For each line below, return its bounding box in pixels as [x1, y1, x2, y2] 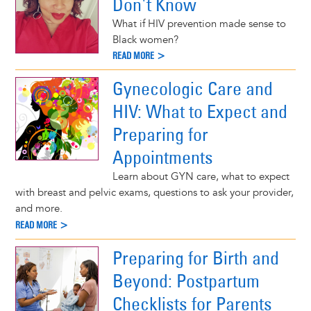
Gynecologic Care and [112, 77, 273, 101]
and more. [15, 202, 62, 216]
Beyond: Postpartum [112, 269, 260, 292]
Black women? [112, 33, 178, 47]
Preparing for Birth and [112, 246, 279, 269]
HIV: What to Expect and [112, 100, 287, 124]
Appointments [112, 146, 213, 169]
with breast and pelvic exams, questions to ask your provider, [15, 186, 294, 200]
